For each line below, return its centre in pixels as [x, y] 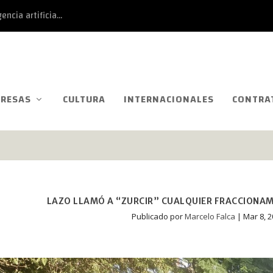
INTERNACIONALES [169, 99]
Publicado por [158, 217]
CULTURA [84, 99]
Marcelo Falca [210, 217]
